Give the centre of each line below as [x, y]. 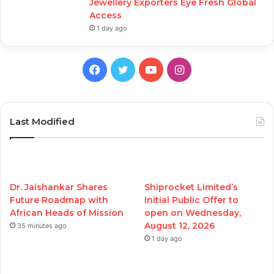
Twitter [146, 68]
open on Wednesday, [193, 213]
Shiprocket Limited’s [191, 187]
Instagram [209, 68]
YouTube [178, 68]
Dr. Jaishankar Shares [59, 187]
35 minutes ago [42, 225]
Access [106, 15]
